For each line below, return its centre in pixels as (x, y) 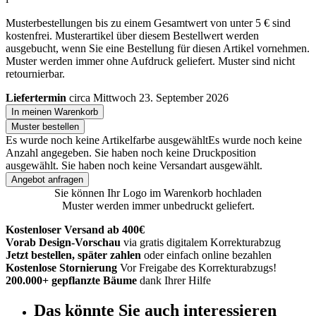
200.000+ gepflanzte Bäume (71, 280)
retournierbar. (35, 73)
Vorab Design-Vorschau (63, 242)
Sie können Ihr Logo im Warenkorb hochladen (158, 193)
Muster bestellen (45, 126)
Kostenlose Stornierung (61, 267)
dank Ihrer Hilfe (175, 280)
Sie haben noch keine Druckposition (175, 152)
